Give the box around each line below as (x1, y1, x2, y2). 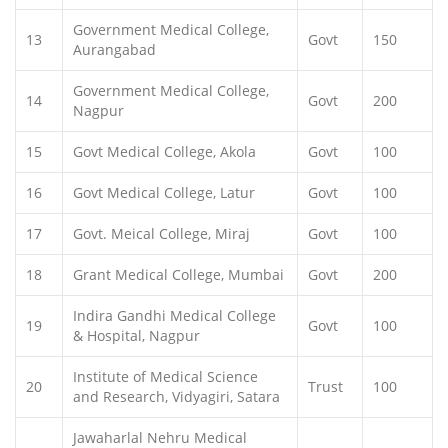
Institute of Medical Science (73, 367, 258, 386)
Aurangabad (73, 40, 156, 59)
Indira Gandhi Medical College (73, 306, 276, 325)
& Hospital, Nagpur (73, 326, 200, 345)
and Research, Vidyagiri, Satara (73, 387, 280, 406)
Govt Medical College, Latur (73, 183, 255, 202)
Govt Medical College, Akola (73, 142, 256, 161)
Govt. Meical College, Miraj (73, 224, 250, 243)
